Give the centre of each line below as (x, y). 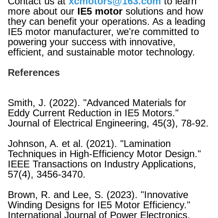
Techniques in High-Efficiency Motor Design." (104, 154)
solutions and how (163, 11)
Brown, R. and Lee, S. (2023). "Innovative (98, 195)
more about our (43, 11)
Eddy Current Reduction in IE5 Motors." (93, 113)
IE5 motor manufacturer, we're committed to (103, 32)
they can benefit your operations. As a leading (107, 21)
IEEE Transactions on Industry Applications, (102, 164)
